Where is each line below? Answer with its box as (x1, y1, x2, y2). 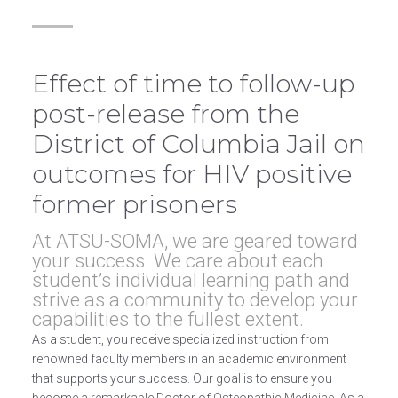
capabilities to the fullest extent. (31, 308, 304, 330)
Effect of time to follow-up (31, 68, 49, 99)
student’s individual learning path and (31, 269, 350, 291)
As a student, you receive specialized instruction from (31, 332, 329, 346)
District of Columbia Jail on (31, 129, 365, 159)
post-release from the (31, 99, 299, 129)
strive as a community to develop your (31, 289, 358, 311)
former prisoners (31, 189, 237, 219)
